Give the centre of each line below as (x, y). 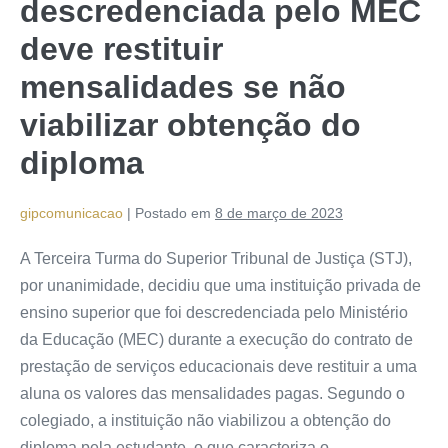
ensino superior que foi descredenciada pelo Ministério (214, 312)
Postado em (173, 212)
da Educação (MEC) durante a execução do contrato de (216, 339)
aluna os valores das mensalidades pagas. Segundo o (212, 393)
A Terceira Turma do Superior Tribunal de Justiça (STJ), (216, 258)
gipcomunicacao (71, 212)
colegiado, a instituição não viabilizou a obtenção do (205, 420)
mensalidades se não (183, 86)
